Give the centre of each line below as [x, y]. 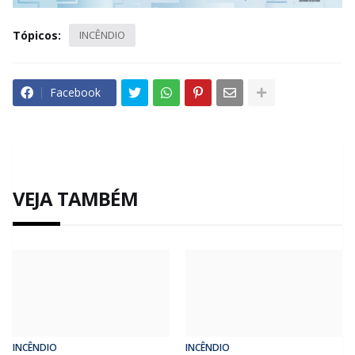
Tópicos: [37, 36]
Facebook [75, 93]
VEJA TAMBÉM [75, 199]
